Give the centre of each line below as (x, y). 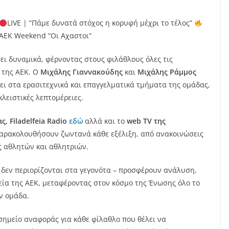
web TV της (146, 121)
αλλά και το (105, 121)
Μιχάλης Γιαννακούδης (82, 72)
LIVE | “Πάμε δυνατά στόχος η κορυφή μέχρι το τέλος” (100, 23)
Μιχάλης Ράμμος (167, 72)
